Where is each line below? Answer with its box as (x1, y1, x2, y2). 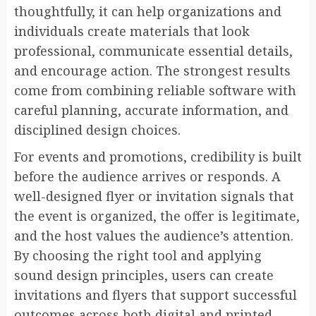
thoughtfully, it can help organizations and (14, 2, 281, 20)
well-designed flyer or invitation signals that (14, 187, 294, 205)
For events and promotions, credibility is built (14, 147, 302, 165)
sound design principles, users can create (14, 266, 274, 284)
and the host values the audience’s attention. (14, 226, 293, 244)
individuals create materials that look (14, 22, 250, 39)
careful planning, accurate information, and (14, 101, 288, 119)
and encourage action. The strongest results (14, 61, 291, 79)
